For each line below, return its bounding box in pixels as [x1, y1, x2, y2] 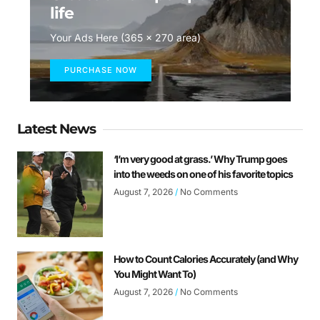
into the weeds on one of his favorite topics [114, 168, 293, 181]
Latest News [17, 121, 96, 138]
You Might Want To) [114, 268, 196, 281]
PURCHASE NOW [64, 65, 137, 76]
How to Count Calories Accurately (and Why [114, 253, 298, 266]
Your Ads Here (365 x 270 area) [49, 31, 201, 44]
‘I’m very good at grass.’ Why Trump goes [114, 153, 287, 166]
